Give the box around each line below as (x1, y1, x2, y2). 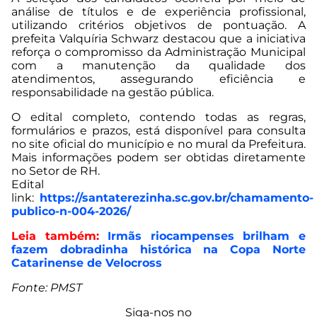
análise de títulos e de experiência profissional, (11, 5, 306, 19)
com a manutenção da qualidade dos (11, 59, 306, 73)
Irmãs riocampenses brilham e (108, 229, 306, 243)
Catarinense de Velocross (11, 256, 162, 270)
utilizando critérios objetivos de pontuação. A (11, 18, 306, 33)
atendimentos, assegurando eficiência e (11, 72, 306, 86)
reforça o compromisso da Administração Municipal (11, 45, 306, 59)
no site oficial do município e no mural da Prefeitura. (11, 137, 306, 151)
